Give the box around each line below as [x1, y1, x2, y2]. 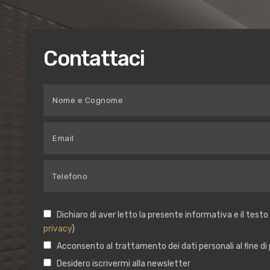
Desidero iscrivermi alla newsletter [57, 258, 191, 269]
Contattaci [43, 46, 145, 72]
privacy [43, 223, 72, 234]
